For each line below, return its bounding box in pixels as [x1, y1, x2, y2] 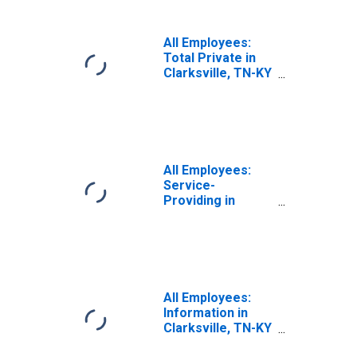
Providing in [163, 193, 235, 208]
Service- [163, 178, 215, 193]
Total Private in [163, 50, 256, 65]
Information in [163, 305, 248, 320]
